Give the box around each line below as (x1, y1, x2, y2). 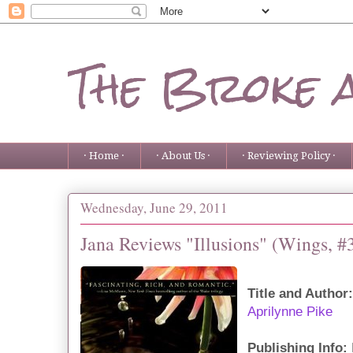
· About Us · (156, 149, 211, 162)
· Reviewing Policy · (242, 149, 336, 162)
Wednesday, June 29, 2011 (80, 199, 228, 217)
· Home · (84, 149, 125, 162)
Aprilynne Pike (247, 303, 333, 319)
